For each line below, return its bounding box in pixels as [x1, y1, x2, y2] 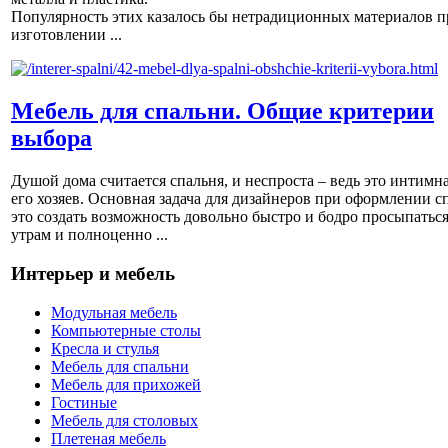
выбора [11, 125, 92, 152]
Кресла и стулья [51, 339, 159, 357]
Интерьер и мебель [11, 262, 175, 284]
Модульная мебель [51, 303, 177, 321]
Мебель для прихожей [51, 375, 201, 393]
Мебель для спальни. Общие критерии [11, 98, 434, 125]
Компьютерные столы [51, 321, 201, 339]
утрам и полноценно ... [11, 226, 168, 244]
